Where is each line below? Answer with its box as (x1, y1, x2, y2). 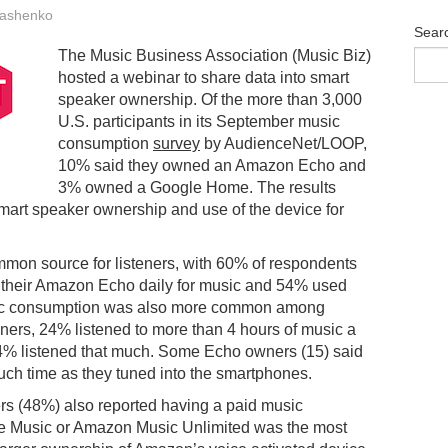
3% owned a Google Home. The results (58, 178, 336, 196)
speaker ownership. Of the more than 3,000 (58, 90, 362, 108)
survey (153, 134, 200, 152)
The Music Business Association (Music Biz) (58, 46, 371, 64)
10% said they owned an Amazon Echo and (58, 156, 366, 174)
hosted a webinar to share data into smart (58, 68, 349, 86)
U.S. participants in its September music (58, 112, 340, 130)
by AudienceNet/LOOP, (200, 134, 367, 152)
